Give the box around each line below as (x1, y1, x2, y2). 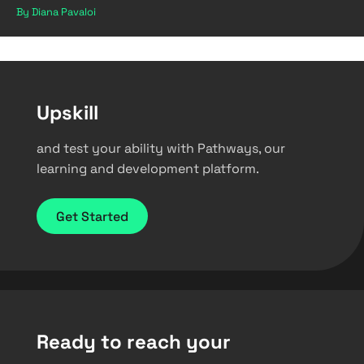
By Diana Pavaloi (16, 5, 96, 19)
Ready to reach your (37, 329, 231, 354)
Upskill (37, 100, 98, 125)
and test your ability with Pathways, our (37, 140, 285, 157)
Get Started (56, 207, 128, 225)
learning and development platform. (37, 160, 259, 177)
